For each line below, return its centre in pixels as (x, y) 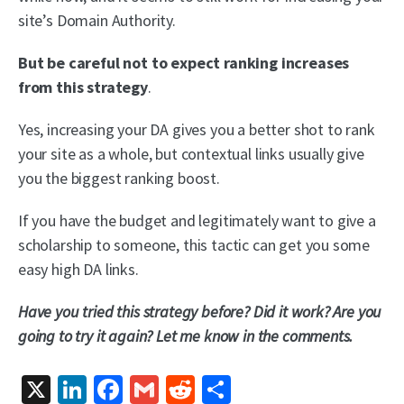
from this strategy (83, 87)
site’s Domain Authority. (97, 21)
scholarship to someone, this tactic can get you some (194, 245)
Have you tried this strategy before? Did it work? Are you (200, 312)
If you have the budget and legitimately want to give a (197, 221)
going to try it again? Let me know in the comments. (186, 336)
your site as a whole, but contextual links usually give (191, 154)
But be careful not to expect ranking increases (184, 63)
